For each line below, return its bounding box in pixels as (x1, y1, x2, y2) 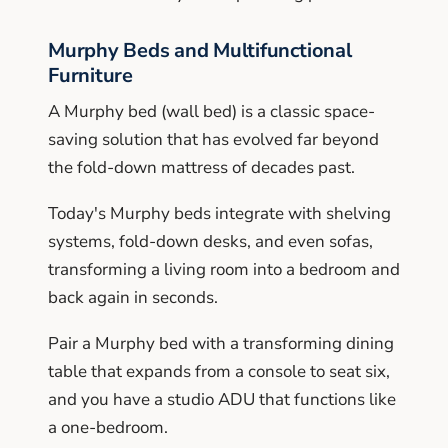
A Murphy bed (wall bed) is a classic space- (48, 99, 375, 123)
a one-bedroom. (48, 415, 168, 439)
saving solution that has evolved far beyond (48, 127, 379, 151)
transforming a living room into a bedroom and (48, 257, 400, 281)
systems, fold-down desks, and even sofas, (48, 229, 373, 253)
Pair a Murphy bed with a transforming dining (48, 331, 394, 355)
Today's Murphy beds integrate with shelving (48, 201, 391, 225)
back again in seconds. (48, 285, 218, 309)
